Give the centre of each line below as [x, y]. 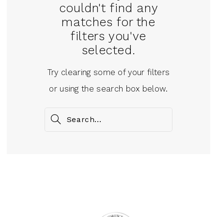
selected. [108, 50]
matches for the [108, 22]
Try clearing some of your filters [108, 72]
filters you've [108, 36]
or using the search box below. [108, 89]
